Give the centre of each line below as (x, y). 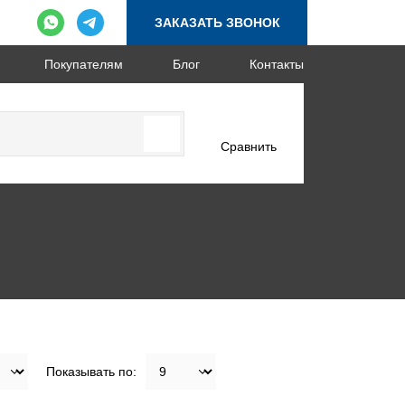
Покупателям (83, 64)
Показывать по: (91, 372)
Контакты (276, 64)
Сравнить (248, 146)
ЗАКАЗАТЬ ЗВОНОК (217, 23)
